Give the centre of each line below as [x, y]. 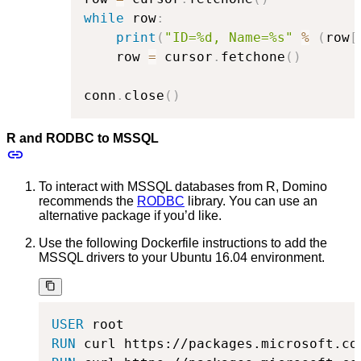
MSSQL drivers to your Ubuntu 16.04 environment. [182, 257]
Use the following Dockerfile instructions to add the [183, 243]
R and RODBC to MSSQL [83, 138]
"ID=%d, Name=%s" [229, 37]
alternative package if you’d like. [130, 215]
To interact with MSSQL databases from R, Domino [183, 186]
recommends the [88, 201]
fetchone [253, 56]
